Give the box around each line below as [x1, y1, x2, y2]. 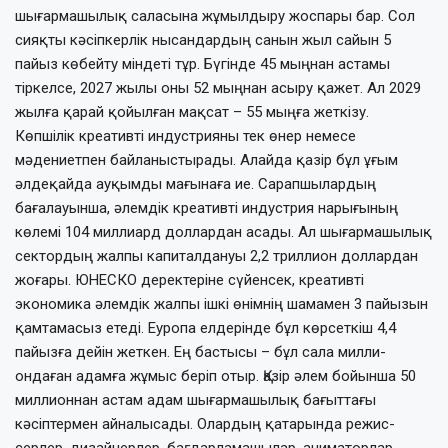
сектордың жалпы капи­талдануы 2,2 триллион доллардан [15, 246, 418, 265]
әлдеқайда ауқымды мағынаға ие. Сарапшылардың [15, 174, 376, 193]
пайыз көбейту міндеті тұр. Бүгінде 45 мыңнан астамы [15, 54, 390, 73]
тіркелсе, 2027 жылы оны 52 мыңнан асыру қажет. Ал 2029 [15, 78, 421, 97]
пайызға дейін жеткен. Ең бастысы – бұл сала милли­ [15, 342, 386, 361]
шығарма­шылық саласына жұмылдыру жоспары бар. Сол [15, 6, 415, 25]
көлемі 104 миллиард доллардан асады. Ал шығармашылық [15, 222, 432, 241]
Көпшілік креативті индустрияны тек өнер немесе [15, 126, 356, 145]
